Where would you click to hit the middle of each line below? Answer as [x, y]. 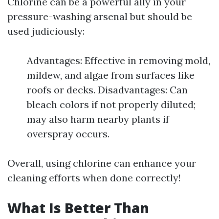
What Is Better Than [78, 208]
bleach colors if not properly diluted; [111, 104]
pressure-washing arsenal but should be [100, 16]
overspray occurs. [68, 134]
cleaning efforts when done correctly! [94, 178]
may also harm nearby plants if [98, 119]
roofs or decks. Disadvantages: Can [107, 90]
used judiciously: [46, 31]
